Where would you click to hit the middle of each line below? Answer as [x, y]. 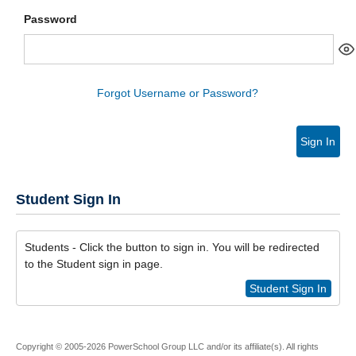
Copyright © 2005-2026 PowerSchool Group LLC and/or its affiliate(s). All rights [167, 346]
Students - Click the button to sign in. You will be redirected [172, 247]
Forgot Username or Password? [178, 93]
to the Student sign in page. [94, 264]
